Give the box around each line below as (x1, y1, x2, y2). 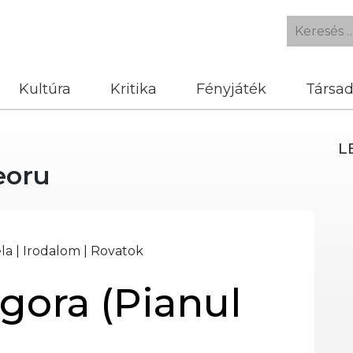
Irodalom (23, 243, 80, 258)
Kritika (110, 80, 157, 98)
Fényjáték (196, 80, 266, 98)
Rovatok (91, 243, 143, 258)
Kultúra (19, 80, 71, 98)
